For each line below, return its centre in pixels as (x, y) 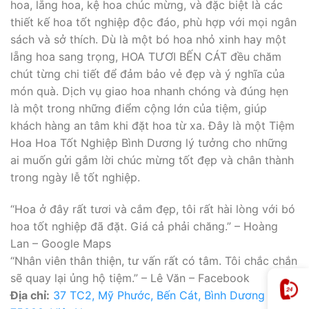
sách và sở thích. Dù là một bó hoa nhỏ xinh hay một (148, 40)
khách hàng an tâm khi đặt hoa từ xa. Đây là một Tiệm (152, 126)
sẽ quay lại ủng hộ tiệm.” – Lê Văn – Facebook (130, 278)
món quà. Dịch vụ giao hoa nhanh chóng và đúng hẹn (149, 91)
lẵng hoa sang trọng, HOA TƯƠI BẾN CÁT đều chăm (146, 57)
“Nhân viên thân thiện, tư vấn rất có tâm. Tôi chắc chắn (154, 260)
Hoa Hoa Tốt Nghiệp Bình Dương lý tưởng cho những (149, 143)
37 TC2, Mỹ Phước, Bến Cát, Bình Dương (159, 295)
